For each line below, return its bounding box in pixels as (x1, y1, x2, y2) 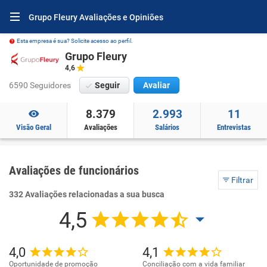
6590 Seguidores (9, 80, 71, 90)
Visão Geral (15, 123, 51, 132)
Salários (155, 123, 179, 132)
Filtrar (229, 175, 253, 185)
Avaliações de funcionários (9, 163, 139, 178)
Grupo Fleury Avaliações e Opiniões (29, 13, 163, 22)
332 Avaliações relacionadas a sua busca (9, 190, 164, 199)
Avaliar (143, 80, 170, 90)
